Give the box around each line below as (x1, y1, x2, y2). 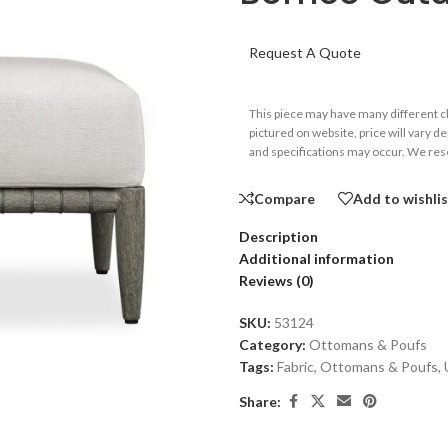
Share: (239, 392, 281, 410)
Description (239, 228, 318, 245)
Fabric (277, 358, 314, 375)
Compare (254, 189, 315, 207)
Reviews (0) (239, 272, 314, 289)
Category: (239, 336, 306, 353)
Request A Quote (249, 44, 361, 61)
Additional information (239, 250, 394, 267)
